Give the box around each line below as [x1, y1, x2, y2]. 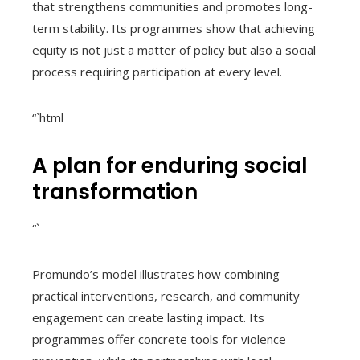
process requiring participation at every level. [32, 63, 282, 80]
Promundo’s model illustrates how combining [32, 266, 280, 283]
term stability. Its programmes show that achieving [32, 20, 315, 37]
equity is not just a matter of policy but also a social [32, 42, 316, 59]
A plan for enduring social [32, 151, 308, 181]
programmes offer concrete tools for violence [32, 331, 286, 348]
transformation [32, 178, 198, 207]
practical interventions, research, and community [32, 288, 300, 305]
